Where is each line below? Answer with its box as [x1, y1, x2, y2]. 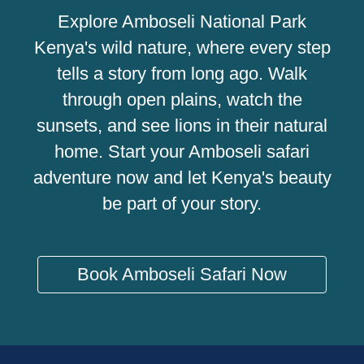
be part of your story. [102, 193, 262, 214]
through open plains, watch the [62, 89, 302, 110]
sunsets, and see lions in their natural [37, 115, 327, 136]
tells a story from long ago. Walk [57, 63, 307, 84]
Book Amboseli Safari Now [77, 264, 287, 284]
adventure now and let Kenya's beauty [32, 167, 331, 188]
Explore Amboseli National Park [58, 11, 306, 32]
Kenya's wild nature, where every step [33, 37, 331, 58]
